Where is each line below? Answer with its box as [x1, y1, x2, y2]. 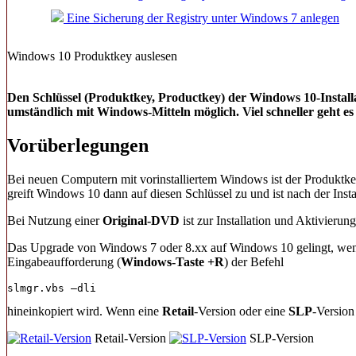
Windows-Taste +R [121, 254, 224, 269]
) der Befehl [224, 254, 284, 269]
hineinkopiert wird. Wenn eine [7, 304, 162, 318]
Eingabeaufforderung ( [7, 254, 121, 269]
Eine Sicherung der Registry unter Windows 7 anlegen [64, 11, 339, 25]
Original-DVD [103, 213, 180, 227]
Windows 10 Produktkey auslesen [7, 49, 177, 63]
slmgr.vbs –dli [7, 281, 96, 294]
